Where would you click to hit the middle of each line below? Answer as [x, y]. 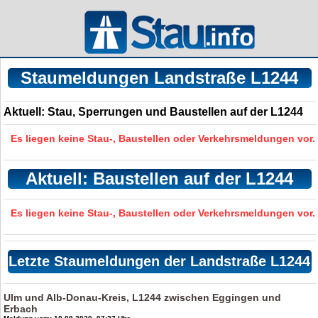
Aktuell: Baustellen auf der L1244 [160, 179]
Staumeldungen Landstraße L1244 [160, 78]
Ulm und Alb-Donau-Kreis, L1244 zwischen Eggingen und [143, 297]
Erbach [21, 309]
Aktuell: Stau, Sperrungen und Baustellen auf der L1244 [154, 112]
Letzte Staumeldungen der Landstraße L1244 [160, 261]
